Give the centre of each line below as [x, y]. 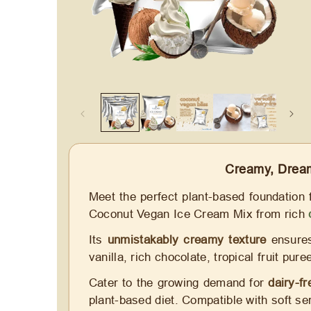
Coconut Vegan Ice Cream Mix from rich [199, 214]
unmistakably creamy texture [187, 239]
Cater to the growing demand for [178, 283]
